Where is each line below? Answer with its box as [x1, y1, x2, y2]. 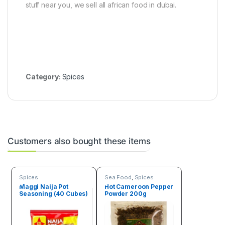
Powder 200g [104, 189, 147, 197]
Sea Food [104, 173, 132, 181]
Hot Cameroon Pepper [104, 182, 174, 190]
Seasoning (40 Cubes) [19, 189, 88, 197]
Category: [26, 72, 62, 81]
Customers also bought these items [8, 136, 151, 147]
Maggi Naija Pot [19, 182, 68, 190]
